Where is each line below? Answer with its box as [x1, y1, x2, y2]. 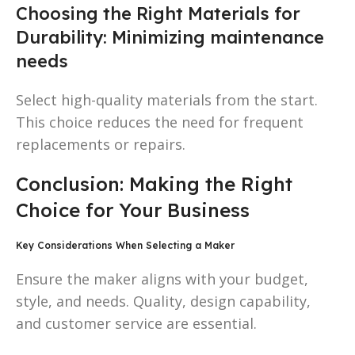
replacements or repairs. [16, 134, 185, 154]
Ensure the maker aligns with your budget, [16, 269, 308, 288]
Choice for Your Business [16, 197, 250, 222]
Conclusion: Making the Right [16, 171, 292, 196]
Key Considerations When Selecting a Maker [16, 239, 235, 251]
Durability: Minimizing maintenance [16, 25, 324, 48]
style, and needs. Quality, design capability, [16, 291, 311, 311]
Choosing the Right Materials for [16, 2, 300, 25]
